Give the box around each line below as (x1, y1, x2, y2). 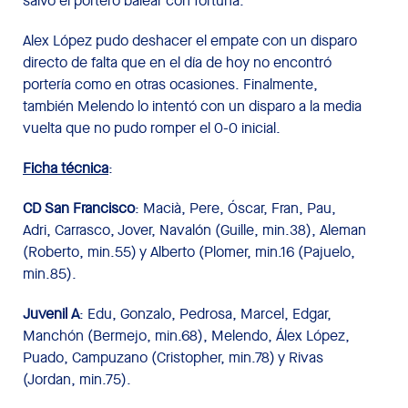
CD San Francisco (23, 198, 135, 218)
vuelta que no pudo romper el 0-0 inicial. (23, 117, 280, 138)
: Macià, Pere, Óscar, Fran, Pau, (135, 198, 336, 218)
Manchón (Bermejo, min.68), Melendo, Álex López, (23, 325, 350, 345)
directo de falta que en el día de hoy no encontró (23, 52, 331, 72)
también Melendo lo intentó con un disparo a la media (23, 96, 362, 116)
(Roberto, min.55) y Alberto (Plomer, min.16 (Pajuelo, (23, 241, 355, 261)
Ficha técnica (23, 158, 108, 178)
